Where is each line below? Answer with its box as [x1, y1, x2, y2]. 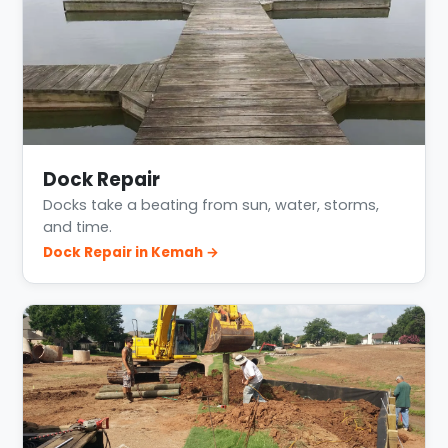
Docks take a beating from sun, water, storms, [43, 195, 380, 216]
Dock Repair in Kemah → [43, 243, 220, 263]
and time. [43, 217, 113, 238]
